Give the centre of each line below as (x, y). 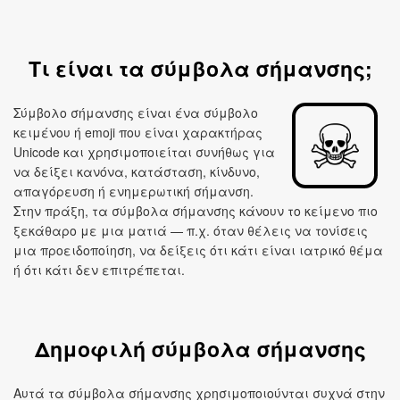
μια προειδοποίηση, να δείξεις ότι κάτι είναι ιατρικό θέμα (198, 250)
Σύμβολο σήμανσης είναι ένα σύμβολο (136, 112)
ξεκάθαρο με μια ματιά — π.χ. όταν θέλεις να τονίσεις (191, 230)
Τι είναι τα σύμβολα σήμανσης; (200, 68)
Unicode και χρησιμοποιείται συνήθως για (144, 152)
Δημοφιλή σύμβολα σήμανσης (200, 349)
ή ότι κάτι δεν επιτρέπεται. (99, 270)
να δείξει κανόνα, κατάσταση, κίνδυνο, (137, 171)
